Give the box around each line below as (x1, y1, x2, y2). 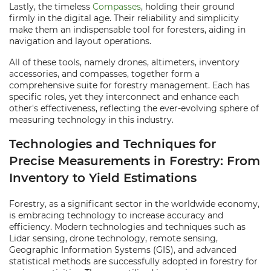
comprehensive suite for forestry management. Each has (9, 80, 250, 91)
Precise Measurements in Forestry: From (9, 154, 260, 168)
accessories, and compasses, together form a (9, 68, 200, 79)
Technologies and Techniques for (9, 137, 216, 151)
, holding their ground (141, 1, 234, 12)
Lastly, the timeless (9, 1, 93, 12)
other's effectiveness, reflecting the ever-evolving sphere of (9, 103, 259, 114)
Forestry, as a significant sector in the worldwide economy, (9, 198, 260, 209)
